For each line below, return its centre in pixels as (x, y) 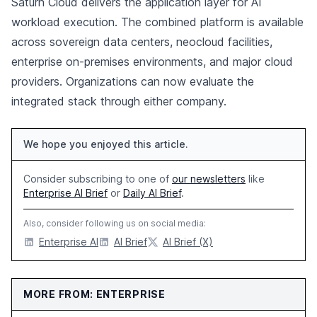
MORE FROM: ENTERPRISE (94, 294)
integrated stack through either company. (119, 101)
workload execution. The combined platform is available (157, 22)
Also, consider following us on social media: (115, 223)
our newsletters (209, 179)
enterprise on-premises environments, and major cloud (152, 62)
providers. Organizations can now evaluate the (133, 81)
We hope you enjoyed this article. (106, 144)
